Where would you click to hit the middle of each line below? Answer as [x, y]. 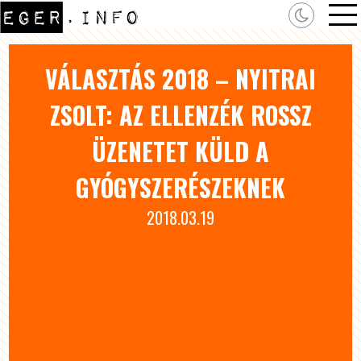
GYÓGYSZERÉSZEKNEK [180, 187]
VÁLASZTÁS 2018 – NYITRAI [180, 79]
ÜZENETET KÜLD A [180, 151]
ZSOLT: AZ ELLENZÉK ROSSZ [180, 115]
